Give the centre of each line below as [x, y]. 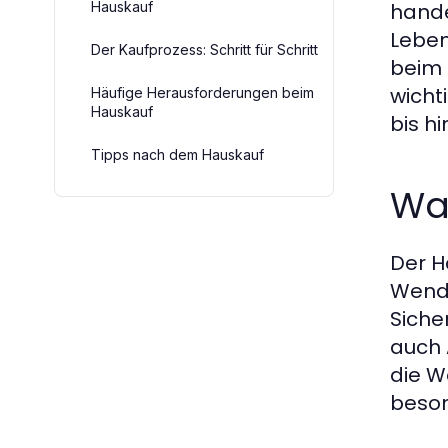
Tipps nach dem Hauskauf [177, 154]
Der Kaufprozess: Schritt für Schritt [204, 49]
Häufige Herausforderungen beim [202, 92]
